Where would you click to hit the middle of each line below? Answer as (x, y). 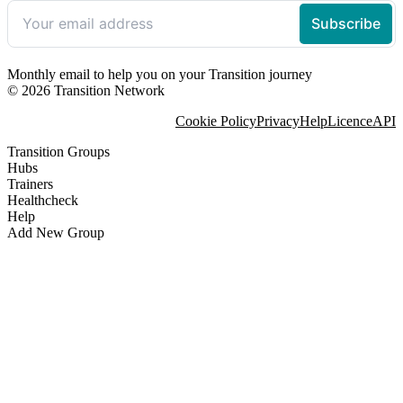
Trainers (30, 184)
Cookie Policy (216, 121)
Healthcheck (43, 200)
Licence (350, 121)
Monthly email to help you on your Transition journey (160, 74)
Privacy (278, 121)
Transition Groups (58, 151)
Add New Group (56, 232)
